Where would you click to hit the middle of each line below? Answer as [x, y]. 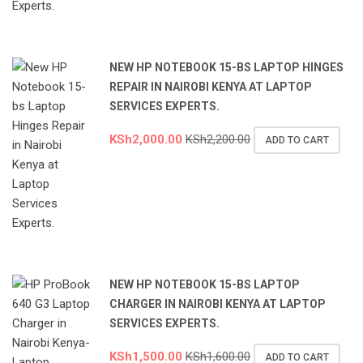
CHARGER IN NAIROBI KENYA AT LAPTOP [218, 304]
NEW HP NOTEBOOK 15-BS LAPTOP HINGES [226, 68]
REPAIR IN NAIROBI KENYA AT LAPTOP [211, 87]
